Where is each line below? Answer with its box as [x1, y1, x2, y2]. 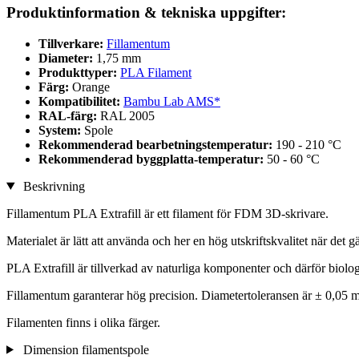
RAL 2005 [100, 108, 155, 123]
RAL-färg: [38, 108, 100, 123]
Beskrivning [19, 179, 85, 193]
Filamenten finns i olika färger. [6, 315, 160, 329]
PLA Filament [120, 65, 192, 79]
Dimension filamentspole [19, 342, 149, 357]
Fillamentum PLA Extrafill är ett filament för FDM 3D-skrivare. [6, 206, 329, 220]
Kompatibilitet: [38, 94, 123, 108]
